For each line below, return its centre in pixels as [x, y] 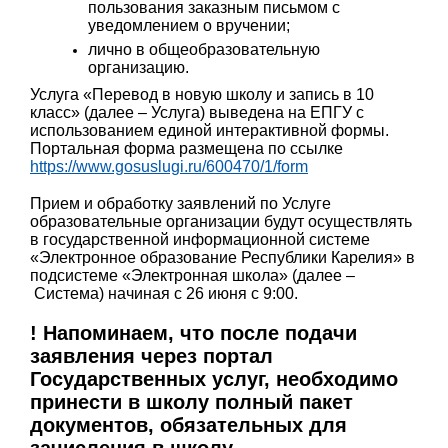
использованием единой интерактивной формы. [209, 131]
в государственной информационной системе [200, 240]
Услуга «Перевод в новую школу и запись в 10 [202, 95]
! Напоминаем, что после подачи [193, 332]
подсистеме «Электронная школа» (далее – [192, 276]
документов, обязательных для [188, 424]
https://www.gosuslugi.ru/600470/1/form [169, 167]
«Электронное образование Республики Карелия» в [222, 258]
